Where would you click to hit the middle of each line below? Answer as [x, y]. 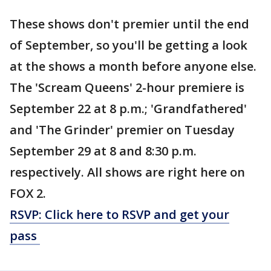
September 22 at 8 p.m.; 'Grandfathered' [128, 109]
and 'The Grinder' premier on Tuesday [122, 130]
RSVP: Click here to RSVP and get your [119, 214]
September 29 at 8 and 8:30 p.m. [103, 151]
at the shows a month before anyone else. [133, 66]
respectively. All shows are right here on [127, 172]
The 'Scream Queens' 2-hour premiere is [127, 87]
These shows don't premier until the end [129, 24]
